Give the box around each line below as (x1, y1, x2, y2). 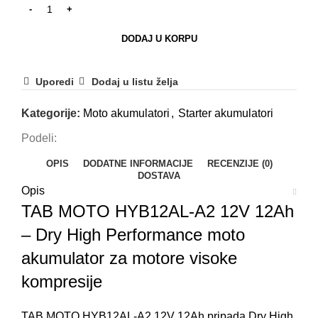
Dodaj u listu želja (91, 76, 178, 88)
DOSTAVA (138, 170, 180, 182)
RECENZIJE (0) (207, 158, 273, 170)
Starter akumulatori (178, 107, 273, 120)
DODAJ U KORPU (121, 33, 197, 45)
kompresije (21, 272, 102, 292)
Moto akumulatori (83, 107, 170, 120)
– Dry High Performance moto (21, 225, 245, 245)
